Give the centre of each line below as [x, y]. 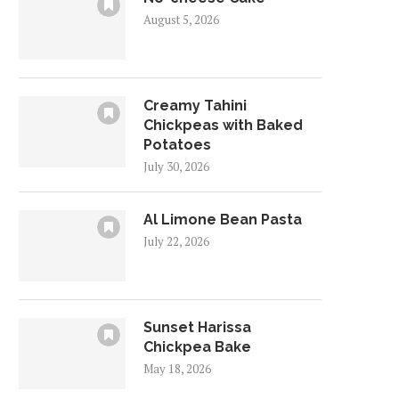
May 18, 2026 [177, 369]
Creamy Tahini [195, 106]
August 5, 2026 [181, 20]
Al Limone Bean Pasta [223, 220]
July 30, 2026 [176, 167]
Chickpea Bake [197, 347]
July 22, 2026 [176, 241]
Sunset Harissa [197, 327]
